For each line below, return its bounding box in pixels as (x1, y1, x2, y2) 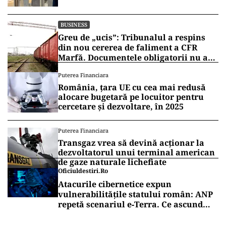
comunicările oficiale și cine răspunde (58, 209, 215, 220)
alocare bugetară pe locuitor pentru (58, 91, 204, 103)
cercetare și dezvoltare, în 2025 (58, 101, 184, 112)
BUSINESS (61, 21, 87, 29)
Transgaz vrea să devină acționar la (58, 137, 204, 149)
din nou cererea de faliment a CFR (58, 42, 197, 53)
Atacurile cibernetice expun (58, 179, 172, 190)
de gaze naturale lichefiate (58, 156, 166, 168)
